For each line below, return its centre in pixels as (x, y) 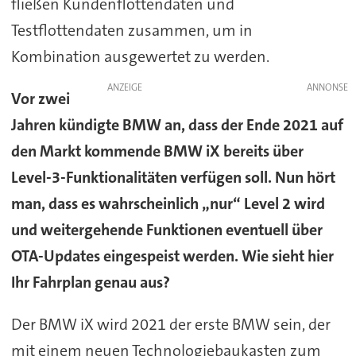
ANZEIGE (124, 88)
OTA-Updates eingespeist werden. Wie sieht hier (172, 256)
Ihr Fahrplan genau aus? (90, 282)
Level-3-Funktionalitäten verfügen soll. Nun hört (173, 178)
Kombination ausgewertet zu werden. (140, 57)
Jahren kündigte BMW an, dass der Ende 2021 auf (177, 125)
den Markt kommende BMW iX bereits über (157, 151)
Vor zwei (40, 99)
